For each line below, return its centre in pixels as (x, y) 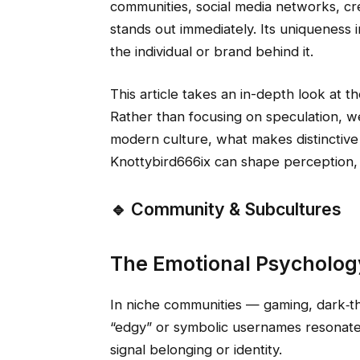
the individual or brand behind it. (211, 51)
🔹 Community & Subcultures (225, 209)
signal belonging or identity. (196, 350)
